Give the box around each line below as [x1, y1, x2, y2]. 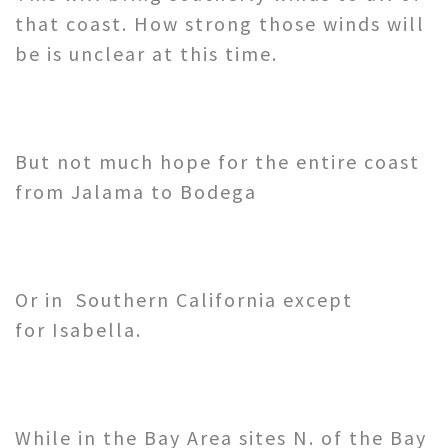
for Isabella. [15, 317, 142, 343]
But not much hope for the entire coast [15, 149, 420, 175]
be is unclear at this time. [15, 41, 278, 67]
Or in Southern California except [15, 287, 353, 313]
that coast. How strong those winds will [15, 11, 425, 37]
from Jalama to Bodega [15, 179, 257, 205]
